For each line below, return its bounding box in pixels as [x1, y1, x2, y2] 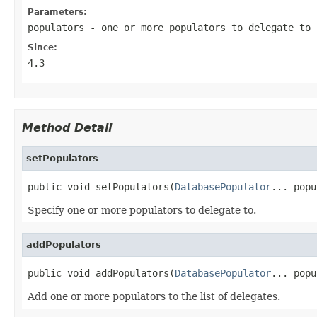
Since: [28, 42, 57, 52]
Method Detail [22, 120, 112, 134]
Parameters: [28, 6, 87, 17]
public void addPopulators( [28, 267, 175, 279]
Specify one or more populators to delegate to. [28, 204, 256, 216]
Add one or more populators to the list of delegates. [28, 290, 280, 302]
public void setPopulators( [28, 180, 175, 192]
